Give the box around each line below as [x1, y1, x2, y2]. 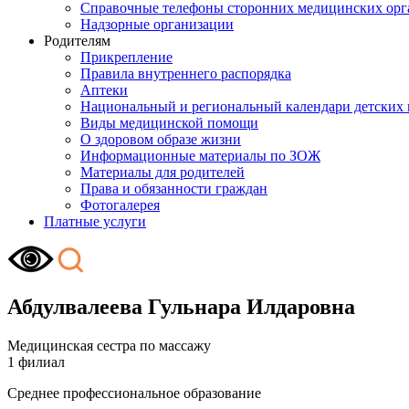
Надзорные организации [80, 16, 234, 32]
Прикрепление [80, 49, 173, 65]
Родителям [44, 33, 110, 48]
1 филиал [7, 353, 65, 370]
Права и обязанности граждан [80, 181, 267, 196]
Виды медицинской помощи [80, 115, 258, 131]
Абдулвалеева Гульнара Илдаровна [7, 294, 355, 319]
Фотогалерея [80, 197, 160, 213]
